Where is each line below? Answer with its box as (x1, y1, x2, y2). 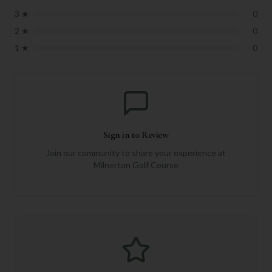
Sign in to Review (103, 129, 169, 141)
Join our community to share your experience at (46, 148, 226, 158)
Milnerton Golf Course (93, 160, 178, 170)
